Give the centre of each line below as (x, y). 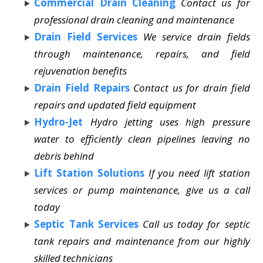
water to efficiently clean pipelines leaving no (142, 139)
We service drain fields (197, 36)
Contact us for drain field (192, 87)
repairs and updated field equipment (115, 104)
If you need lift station (199, 173)
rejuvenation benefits (81, 70)
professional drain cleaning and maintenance (134, 19)
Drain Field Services (86, 36)
